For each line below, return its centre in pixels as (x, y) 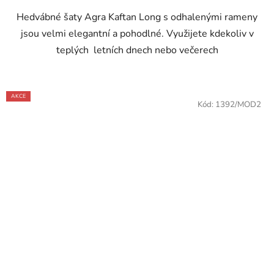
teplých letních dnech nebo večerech (137, 50)
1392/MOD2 (238, 105)
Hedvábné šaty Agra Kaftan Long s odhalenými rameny (137, 17)
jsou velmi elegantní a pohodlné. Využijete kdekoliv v (137, 34)
